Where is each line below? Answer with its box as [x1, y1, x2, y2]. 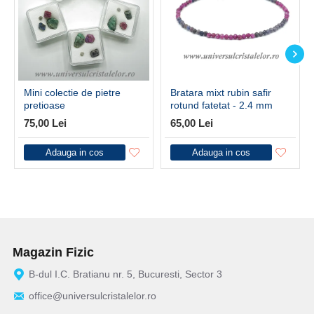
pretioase [24, 100, 65, 111]
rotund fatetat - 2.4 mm [170, 100, 273, 111]
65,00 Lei [170, 117, 213, 129]
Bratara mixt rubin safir [170, 87, 271, 98]
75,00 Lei [24, 117, 67, 129]
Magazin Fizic [13, 245, 94, 259]
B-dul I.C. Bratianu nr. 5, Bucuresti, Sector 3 [29, 268, 222, 280]
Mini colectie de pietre [24, 87, 121, 98]
